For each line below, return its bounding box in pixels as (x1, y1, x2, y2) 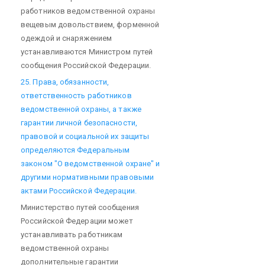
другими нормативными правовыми (21, 172, 154, 182)
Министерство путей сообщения (21, 202, 139, 212)
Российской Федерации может (21, 216, 133, 225)
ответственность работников (21, 91, 132, 100)
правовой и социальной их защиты (21, 131, 150, 141)
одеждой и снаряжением (21, 33, 112, 43)
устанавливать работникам (21, 230, 123, 239)
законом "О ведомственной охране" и (21, 159, 160, 168)
